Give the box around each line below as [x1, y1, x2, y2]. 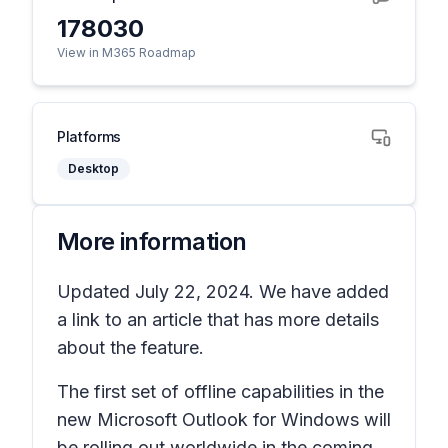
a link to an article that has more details [57, 309, 379, 330]
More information [57, 227, 247, 256]
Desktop [68, 161, 119, 176]
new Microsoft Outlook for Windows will [57, 409, 391, 430]
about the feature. [57, 337, 204, 358]
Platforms [57, 128, 121, 145]
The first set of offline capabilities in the [57, 381, 384, 402]
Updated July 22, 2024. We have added [57, 281, 389, 302]
